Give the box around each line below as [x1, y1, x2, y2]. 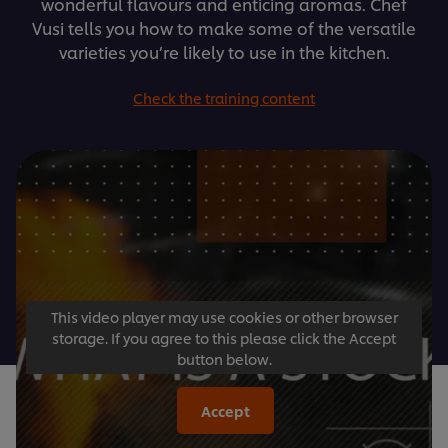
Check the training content [133, 88, 315, 108]
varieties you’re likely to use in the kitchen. [58, 40, 390, 64]
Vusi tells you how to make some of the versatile [32, 16, 416, 40]
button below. [176, 348, 272, 368]
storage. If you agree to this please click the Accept [52, 327, 396, 347]
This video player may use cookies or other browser [50, 306, 398, 326]
